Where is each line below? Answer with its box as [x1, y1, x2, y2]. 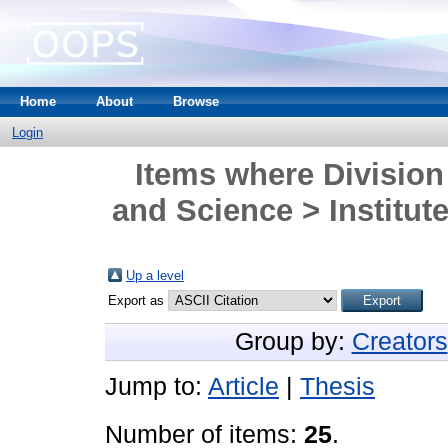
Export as [108, 293, 168, 308]
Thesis [300, 373, 375, 400]
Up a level [126, 268, 184, 283]
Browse [173, 94, 219, 109]
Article [208, 373, 279, 400]
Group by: [234, 328, 352, 355]
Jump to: [105, 373, 208, 400]
